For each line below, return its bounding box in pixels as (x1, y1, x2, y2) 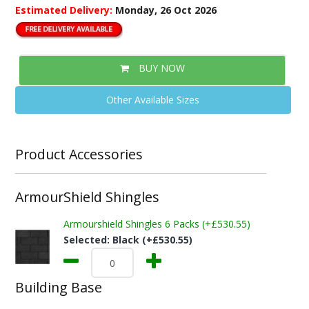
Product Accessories (14, 145, 143, 163)
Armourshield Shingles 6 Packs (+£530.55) (63, 217, 250, 230)
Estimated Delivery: (14, 3, 115, 17)
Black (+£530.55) (112, 233, 192, 246)
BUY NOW (135, 61, 185, 74)
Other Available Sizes (106, 93, 200, 106)
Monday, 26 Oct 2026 (114, 3, 217, 17)
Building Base (14, 278, 102, 297)
